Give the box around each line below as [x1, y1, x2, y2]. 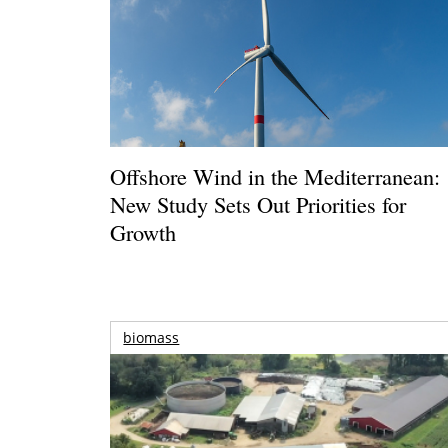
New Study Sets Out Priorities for [110, 188, 407, 219]
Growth [110, 216, 177, 247]
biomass [123, 327, 180, 347]
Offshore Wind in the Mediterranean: [110, 160, 441, 191]
